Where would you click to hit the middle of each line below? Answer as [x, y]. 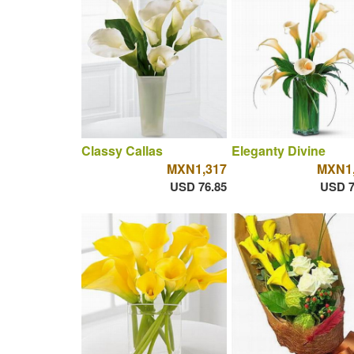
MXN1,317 [196, 169]
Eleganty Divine [278, 151]
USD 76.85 [198, 187]
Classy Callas [122, 151]
